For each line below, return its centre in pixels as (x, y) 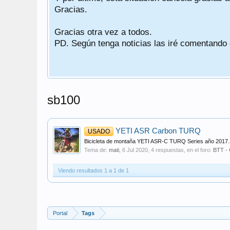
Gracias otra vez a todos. (103, 32)
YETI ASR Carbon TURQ (157, 131)
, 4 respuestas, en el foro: (180, 150)
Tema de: (97, 150)
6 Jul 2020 (135, 150)
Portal (60, 213)
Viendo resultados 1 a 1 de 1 (93, 170)
